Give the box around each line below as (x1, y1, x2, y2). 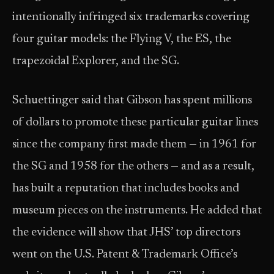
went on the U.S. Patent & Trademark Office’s (12, 249, 237, 261)
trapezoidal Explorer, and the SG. (12, 56, 179, 67)
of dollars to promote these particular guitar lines (12, 117, 258, 128)
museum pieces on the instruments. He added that (12, 205, 262, 217)
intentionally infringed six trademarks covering (12, 12, 250, 23)
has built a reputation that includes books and (12, 183, 239, 194)
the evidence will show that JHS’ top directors (12, 227, 240, 239)
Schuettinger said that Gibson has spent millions (12, 95, 252, 106)
